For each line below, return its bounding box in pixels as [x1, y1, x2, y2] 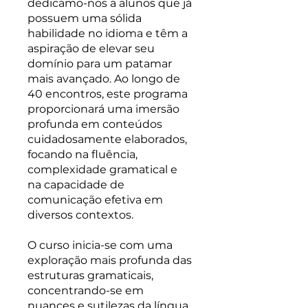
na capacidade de [27, 178, 124, 191]
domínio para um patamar [27, 57, 172, 70]
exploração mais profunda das [27, 254, 192, 267]
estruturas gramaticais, [27, 269, 153, 282]
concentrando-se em [27, 284, 144, 297]
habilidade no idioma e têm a [27, 27, 188, 40]
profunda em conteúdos [27, 118, 162, 131]
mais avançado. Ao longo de [27, 72, 180, 85]
